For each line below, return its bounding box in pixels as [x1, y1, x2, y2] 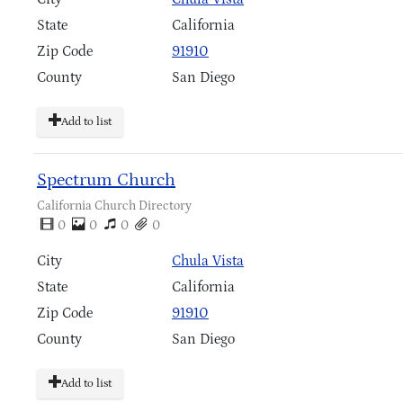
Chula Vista [172, 253, 244, 270]
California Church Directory [37, 199, 192, 214]
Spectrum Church [37, 170, 175, 191]
